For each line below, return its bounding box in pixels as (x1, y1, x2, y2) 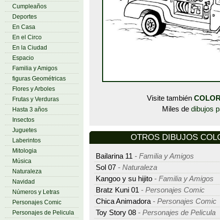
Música (12, 158, 31, 165)
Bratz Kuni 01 (96, 186, 139, 194)
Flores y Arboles (12, 85, 55, 92)
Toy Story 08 (96, 208, 136, 217)
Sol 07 (96, 163, 116, 171)
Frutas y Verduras (12, 96, 59, 103)
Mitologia (12, 147, 37, 154)
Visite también (147, 94, 194, 102)
